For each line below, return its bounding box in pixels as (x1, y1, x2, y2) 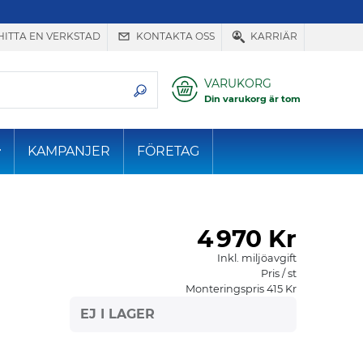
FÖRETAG (137, 143, 200, 160)
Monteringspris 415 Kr (186, 283, 297, 296)
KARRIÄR (248, 30, 297, 43)
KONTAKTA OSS (134, 30, 215, 43)
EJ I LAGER (80, 306, 155, 322)
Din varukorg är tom (204, 93, 301, 105)
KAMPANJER (28, 143, 111, 160)
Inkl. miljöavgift (217, 252, 297, 265)
